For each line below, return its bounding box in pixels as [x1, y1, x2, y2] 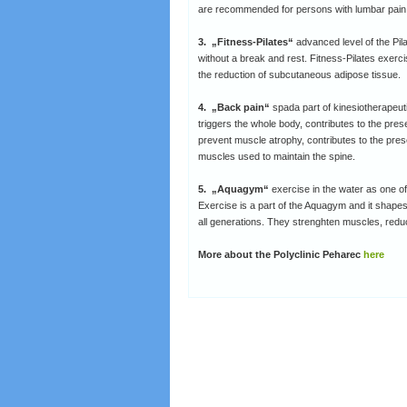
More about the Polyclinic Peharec [198, 249, 363, 260]
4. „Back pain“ [198, 102, 273, 113]
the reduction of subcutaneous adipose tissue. [198, 69, 401, 80]
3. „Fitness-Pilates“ [198, 36, 293, 47]
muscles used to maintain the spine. [198, 151, 355, 162]
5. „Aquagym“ [198, 184, 269, 194]
